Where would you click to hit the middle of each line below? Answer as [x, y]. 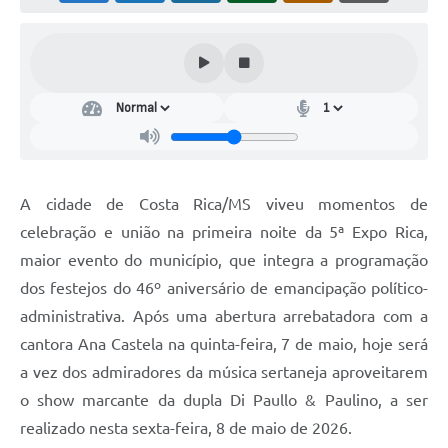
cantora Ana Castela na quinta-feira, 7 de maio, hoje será [224, 344]
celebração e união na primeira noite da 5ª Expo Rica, [224, 232]
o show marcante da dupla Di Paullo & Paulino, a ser [224, 400]
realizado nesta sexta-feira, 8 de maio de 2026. [188, 428]
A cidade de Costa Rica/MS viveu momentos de [224, 204]
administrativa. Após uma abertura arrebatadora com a [224, 316]
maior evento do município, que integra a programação [224, 260]
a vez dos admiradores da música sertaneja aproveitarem [224, 372]
